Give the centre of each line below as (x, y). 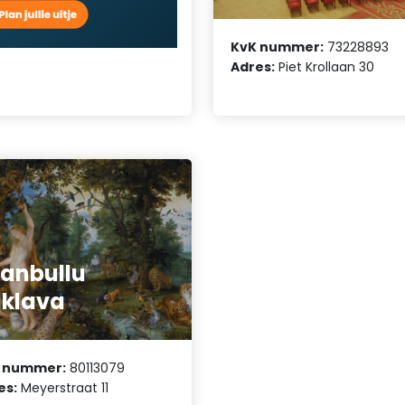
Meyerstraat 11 (63, 387)
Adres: (253, 66)
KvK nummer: (278, 47)
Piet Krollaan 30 (325, 66)
